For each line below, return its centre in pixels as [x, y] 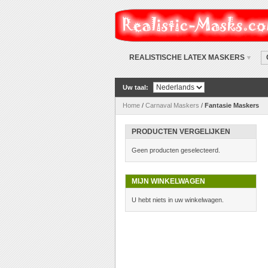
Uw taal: [135, 87]
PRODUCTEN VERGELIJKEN [181, 132]
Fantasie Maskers [232, 106]
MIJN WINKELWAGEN [168, 182]
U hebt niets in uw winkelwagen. [178, 200]
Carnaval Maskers [172, 106]
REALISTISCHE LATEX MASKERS [187, 57]
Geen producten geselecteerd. [176, 150]
